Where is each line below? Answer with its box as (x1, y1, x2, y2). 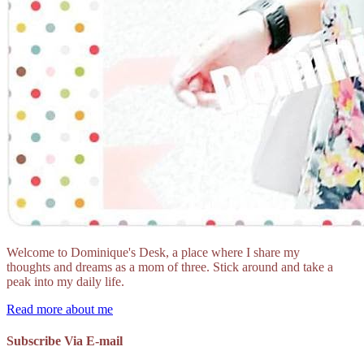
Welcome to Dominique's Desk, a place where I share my (6, 245, 300, 259)
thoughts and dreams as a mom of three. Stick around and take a (6, 259, 333, 274)
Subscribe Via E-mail (6, 333, 123, 348)
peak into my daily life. (6, 274, 124, 288)
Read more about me (6, 301, 113, 316)
